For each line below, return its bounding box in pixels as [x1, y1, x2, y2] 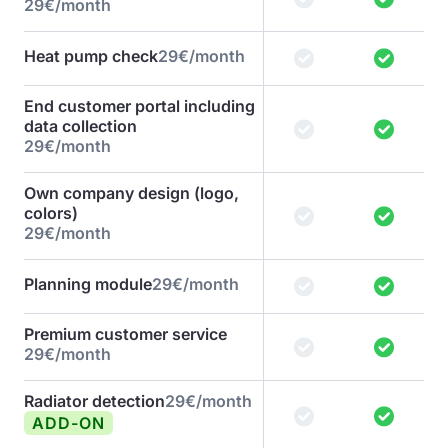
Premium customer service [24, 324, 227, 344]
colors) [24, 203, 78, 223]
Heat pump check [24, 45, 158, 66]
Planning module [24, 273, 152, 294]
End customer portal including [24, 96, 255, 116]
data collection [24, 116, 137, 136]
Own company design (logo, [24, 183, 239, 203]
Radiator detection [24, 391, 165, 411]
